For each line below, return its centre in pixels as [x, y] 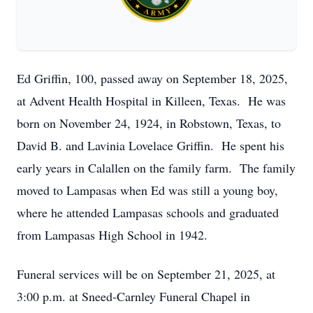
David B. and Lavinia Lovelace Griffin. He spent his [151, 145]
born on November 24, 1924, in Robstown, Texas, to [149, 123]
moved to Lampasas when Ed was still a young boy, [147, 190]
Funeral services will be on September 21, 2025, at [146, 274]
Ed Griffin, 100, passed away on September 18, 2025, [152, 78]
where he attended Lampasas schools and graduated [148, 212]
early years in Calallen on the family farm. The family [156, 168]
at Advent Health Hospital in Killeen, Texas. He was [151, 101]
